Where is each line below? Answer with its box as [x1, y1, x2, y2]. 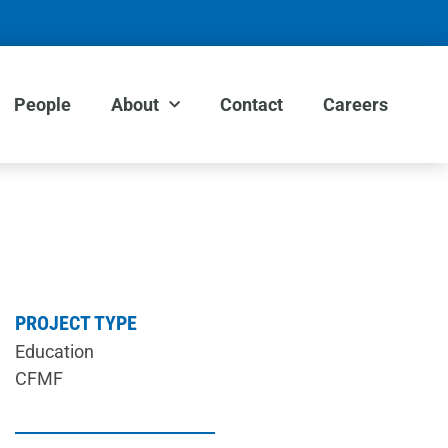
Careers [322, 93, 388, 115]
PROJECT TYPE [15, 311, 138, 336]
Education [15, 341, 95, 363]
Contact [219, 93, 283, 115]
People [13, 93, 71, 115]
